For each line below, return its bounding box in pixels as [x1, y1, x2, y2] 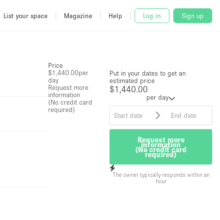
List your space [3, 11, 48, 20]
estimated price [110, 77, 155, 84]
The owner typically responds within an [112, 171, 210, 178]
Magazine [64, 11, 92, 20]
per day [146, 93, 169, 101]
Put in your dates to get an [110, 69, 186, 77]
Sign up [182, 12, 204, 20]
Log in [143, 12, 161, 20]
